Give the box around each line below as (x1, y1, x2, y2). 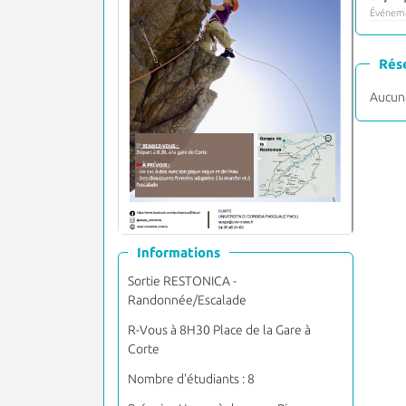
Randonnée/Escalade (128, 292, 246, 307)
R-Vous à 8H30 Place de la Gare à (128, 322, 311, 337)
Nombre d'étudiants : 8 (128, 371, 255, 386)
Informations (137, 244, 220, 260)
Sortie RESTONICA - (128, 273, 237, 288)
